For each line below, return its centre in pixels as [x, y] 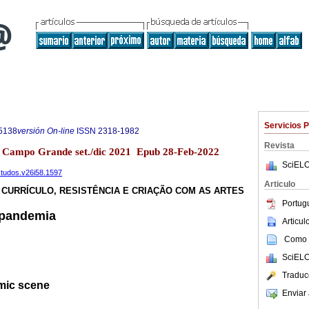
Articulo [280, 184]
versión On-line [46, 131]
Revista [279, 146]
